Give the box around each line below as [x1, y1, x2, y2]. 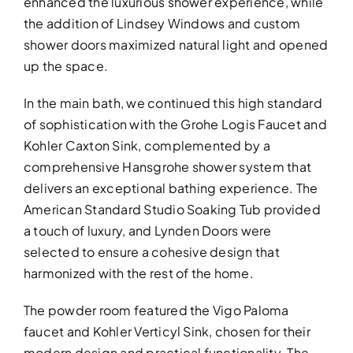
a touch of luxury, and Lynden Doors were [23, 222, 272, 240]
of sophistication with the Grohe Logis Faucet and [23, 116, 327, 133]
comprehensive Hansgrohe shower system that [23, 158, 312, 176]
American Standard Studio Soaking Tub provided [23, 201, 321, 218]
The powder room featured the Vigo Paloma [23, 302, 289, 319]
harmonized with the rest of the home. [23, 265, 254, 282]
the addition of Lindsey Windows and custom [23, 15, 301, 32]
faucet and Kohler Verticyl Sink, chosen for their [23, 323, 310, 340]
